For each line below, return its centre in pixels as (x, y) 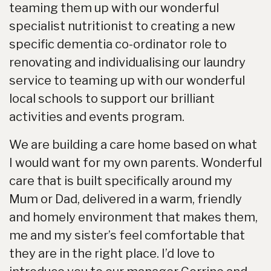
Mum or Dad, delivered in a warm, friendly (126, 199)
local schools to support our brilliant (112, 99)
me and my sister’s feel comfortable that (127, 235)
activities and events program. (97, 117)
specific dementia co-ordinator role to (118, 44)
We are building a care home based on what (133, 145)
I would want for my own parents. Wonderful (135, 163)
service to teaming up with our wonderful (127, 80)
